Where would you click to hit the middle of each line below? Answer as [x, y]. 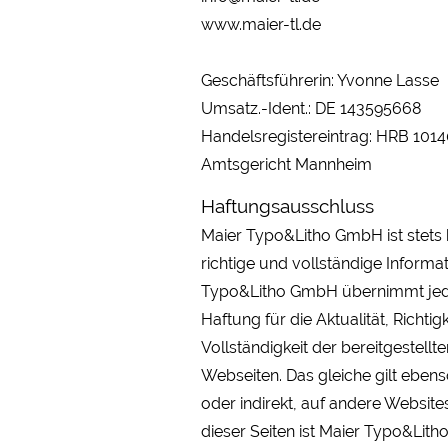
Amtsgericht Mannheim [286, 164]
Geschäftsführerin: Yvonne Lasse [320, 80]
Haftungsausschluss [287, 206]
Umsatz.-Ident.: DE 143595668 [311, 108]
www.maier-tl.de [261, 24]
